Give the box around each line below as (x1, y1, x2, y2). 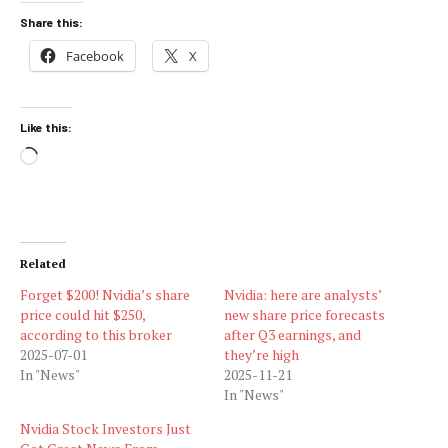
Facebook (66, 46, 124, 65)
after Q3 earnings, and (224, 324, 361, 344)
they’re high (224, 344, 299, 364)
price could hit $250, (20, 304, 145, 324)
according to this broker (20, 324, 172, 344)
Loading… (37, 147, 109, 170)
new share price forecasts (224, 304, 385, 324)
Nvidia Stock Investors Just (20, 418, 191, 438)
